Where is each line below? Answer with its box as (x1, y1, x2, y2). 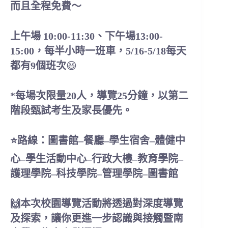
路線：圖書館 (17, 135, 78, 146)
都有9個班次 (10, 60, 66, 71)
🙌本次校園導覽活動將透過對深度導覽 (10, 198, 183, 209)
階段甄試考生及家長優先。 (10, 105, 132, 116)
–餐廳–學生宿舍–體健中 (78, 135, 185, 146)
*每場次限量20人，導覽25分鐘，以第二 (10, 90, 188, 101)
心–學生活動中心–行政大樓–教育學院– (10, 153, 183, 164)
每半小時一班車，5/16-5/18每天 (44, 45, 186, 56)
